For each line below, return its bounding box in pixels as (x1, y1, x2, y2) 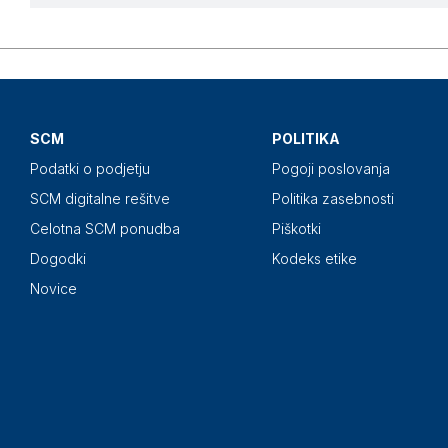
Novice (30, 280, 77, 298)
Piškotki (272, 220, 321, 238)
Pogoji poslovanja (272, 160, 390, 178)
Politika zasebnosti (272, 190, 394, 208)
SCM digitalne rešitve (30, 190, 170, 208)
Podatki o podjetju (30, 160, 150, 178)
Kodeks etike (272, 250, 357, 268)
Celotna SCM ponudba (30, 220, 180, 238)
